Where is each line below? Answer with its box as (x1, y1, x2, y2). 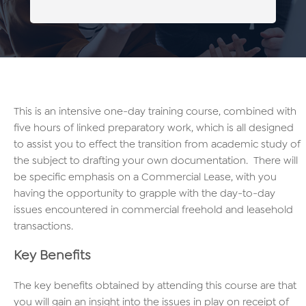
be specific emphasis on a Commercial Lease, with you (14, 169, 277, 184)
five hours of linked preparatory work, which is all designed (14, 120, 294, 135)
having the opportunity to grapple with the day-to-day (14, 186, 275, 201)
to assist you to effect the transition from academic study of (14, 137, 301, 152)
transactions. (14, 219, 73, 234)
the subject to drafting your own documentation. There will (14, 153, 298, 168)
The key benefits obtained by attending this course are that (14, 278, 296, 293)
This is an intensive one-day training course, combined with (14, 104, 296, 119)
